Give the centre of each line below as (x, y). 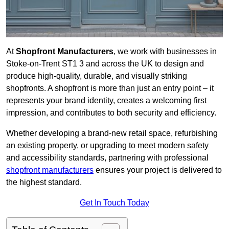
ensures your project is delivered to (158, 170)
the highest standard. (44, 182)
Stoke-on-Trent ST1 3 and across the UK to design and (105, 64)
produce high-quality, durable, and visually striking (97, 76)
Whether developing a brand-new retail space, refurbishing (112, 133)
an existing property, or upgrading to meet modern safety (107, 146)
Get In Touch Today (114, 203)
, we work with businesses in (165, 52)
